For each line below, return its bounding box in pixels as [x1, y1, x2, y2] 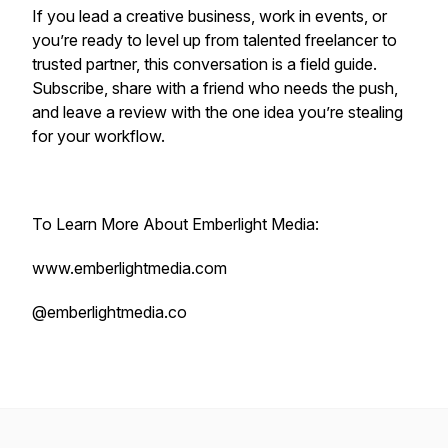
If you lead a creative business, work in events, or [32, 6, 387, 26]
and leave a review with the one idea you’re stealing [32, 102, 403, 122]
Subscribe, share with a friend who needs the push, [32, 78, 398, 98]
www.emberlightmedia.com [32, 258, 227, 278]
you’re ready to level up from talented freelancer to [32, 30, 397, 50]
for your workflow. [32, 126, 165, 146]
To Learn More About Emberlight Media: [32, 214, 319, 234]
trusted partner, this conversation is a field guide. [32, 54, 377, 74]
